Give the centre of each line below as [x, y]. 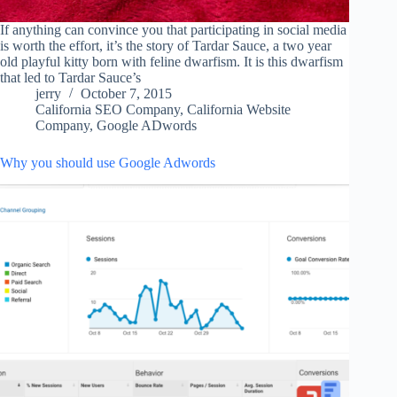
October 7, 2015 [126, 94]
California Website [239, 110]
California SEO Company [108, 110]
